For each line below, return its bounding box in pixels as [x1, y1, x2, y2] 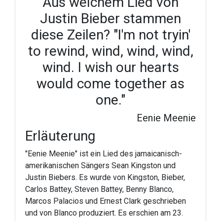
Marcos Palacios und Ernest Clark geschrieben [25, 196, 186, 206]
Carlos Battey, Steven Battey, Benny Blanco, [25, 184, 174, 194]
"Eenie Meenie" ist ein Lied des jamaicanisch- [25, 149, 182, 158]
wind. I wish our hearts [42, 59, 179, 75]
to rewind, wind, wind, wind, [28, 43, 193, 59]
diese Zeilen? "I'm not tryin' [31, 27, 190, 43]
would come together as [37, 75, 184, 92]
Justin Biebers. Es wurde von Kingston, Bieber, [25, 173, 185, 182]
